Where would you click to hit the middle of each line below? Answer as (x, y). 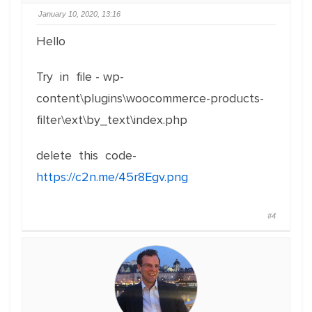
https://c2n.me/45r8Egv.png (112, 177)
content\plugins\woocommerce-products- (150, 98)
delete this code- (86, 155)
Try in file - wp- (80, 77)
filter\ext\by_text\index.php (112, 120)
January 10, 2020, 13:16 (79, 14)
